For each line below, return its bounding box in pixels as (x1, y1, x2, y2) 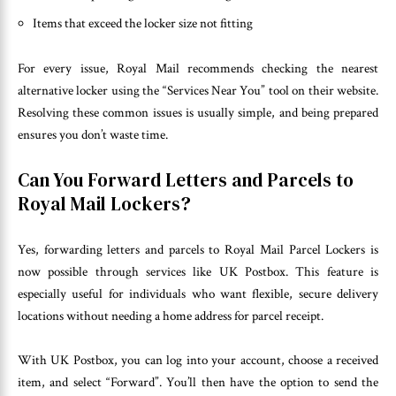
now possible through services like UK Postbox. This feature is (18, 263, 378, 280)
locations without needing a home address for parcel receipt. (18, 307, 324, 324)
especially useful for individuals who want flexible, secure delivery (18, 285, 378, 302)
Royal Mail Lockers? (18, 191, 191, 217)
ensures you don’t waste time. (18, 126, 168, 143)
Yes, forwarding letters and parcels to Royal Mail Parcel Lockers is (18, 240, 378, 258)
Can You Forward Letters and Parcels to (18, 167, 354, 194)
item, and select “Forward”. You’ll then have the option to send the (18, 374, 378, 392)
